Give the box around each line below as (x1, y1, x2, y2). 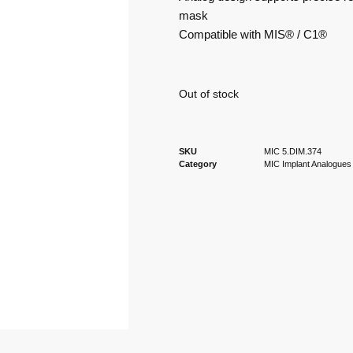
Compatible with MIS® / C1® (178, 28, 327, 41)
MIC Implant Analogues (263, 159, 351, 169)
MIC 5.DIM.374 (263, 147, 321, 156)
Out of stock (178, 88, 239, 100)
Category (178, 159, 217, 169)
